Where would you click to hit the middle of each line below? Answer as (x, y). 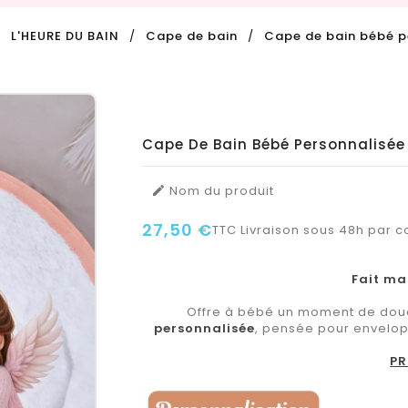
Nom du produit (219, 191)
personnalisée (205, 328)
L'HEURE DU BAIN (65, 36)
